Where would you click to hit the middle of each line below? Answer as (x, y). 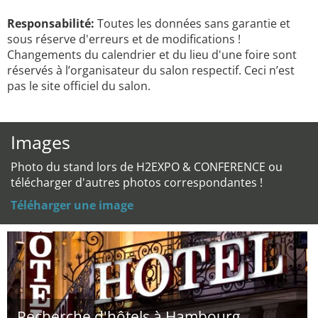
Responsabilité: (51, 23)
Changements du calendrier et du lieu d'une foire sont (152, 55)
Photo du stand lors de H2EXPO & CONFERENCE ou (147, 167)
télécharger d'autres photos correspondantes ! (137, 182)
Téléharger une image (72, 205)
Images (40, 142)
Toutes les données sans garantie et (192, 23)
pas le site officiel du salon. (79, 86)
